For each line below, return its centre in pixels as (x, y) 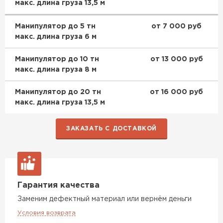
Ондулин (86, 61)
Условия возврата (47, 213)
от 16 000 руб (176, 92)
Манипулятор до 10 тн (57, 59)
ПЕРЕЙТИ (96, 82)
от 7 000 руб (176, 26)
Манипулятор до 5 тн (55, 26)
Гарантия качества (58, 185)
